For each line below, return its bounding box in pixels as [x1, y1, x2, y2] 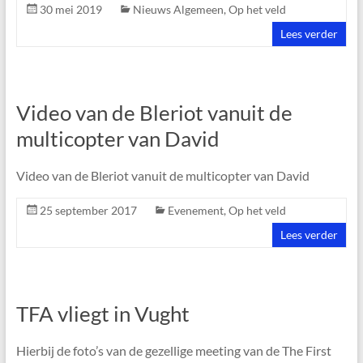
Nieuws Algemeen [132, 2, 224, 16]
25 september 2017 [39, 203, 137, 217]
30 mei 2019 [39, 2, 102, 16]
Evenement [167, 203, 224, 217]
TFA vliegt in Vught [15, 301, 190, 327]
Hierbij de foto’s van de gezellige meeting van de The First [15, 343, 331, 358]
